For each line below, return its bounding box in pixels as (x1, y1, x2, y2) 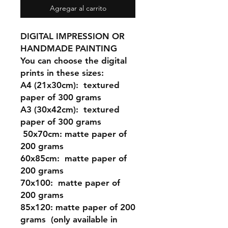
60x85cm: (20, 153, 60, 163)
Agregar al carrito (49, 4, 106, 13)
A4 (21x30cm (20, 80, 73, 90)
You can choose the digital (20, 55, 127, 66)
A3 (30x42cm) (20, 104, 76, 115)
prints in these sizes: (20, 68, 106, 78)
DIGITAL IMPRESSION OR (20, 31, 125, 41)
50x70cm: (20, 129, 62, 139)
